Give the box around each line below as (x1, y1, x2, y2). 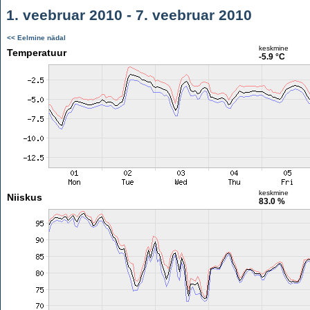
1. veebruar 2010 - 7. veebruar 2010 (2, 7, 252, 23)
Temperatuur (6, 47, 66, 58)
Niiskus (6, 192, 42, 203)
